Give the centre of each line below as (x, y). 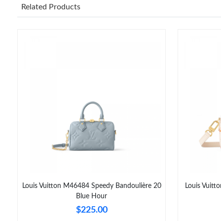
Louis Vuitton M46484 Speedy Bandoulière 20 (92, 186)
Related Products (51, 7)
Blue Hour (92, 196)
